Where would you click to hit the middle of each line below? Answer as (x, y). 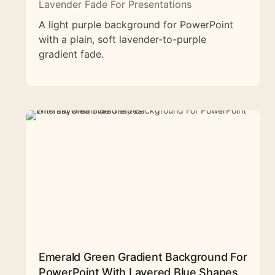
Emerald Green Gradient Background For (143, 257)
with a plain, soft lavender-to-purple (122, 39)
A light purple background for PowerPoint (136, 24)
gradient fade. (71, 54)
